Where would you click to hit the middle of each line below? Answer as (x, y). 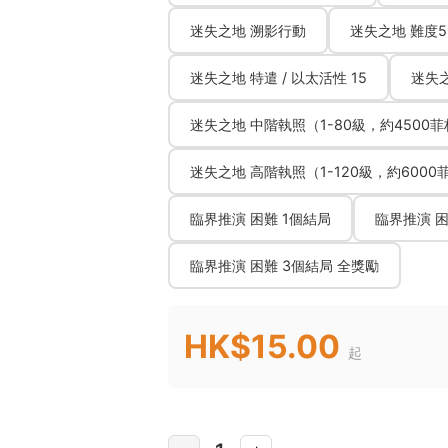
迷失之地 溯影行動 (248, 30)
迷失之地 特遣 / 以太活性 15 (278, 77)
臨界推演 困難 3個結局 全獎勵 (284, 265)
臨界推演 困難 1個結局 (260, 218)
